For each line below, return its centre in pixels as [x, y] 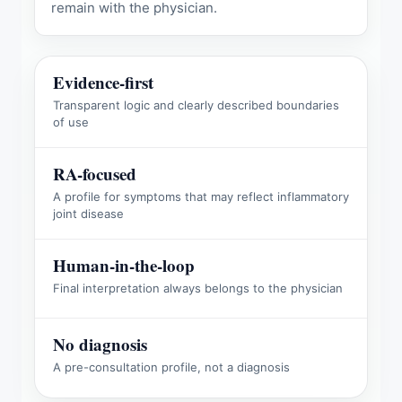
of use [71, 122]
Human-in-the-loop [124, 265]
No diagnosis [100, 344]
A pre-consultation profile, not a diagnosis [171, 367]
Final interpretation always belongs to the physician [198, 288]
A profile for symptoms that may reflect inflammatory [201, 197]
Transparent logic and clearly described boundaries [196, 105]
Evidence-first [103, 82]
